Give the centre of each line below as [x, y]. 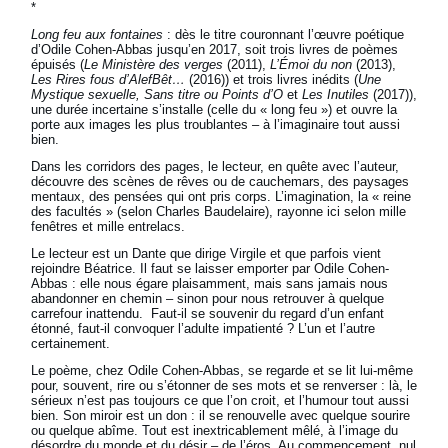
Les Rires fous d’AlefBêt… [108, 80]
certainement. [71, 344]
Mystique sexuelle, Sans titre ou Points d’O [157, 95]
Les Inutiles [336, 95]
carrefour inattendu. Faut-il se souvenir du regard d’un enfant [208, 314]
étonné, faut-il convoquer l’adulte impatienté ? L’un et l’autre [203, 329]
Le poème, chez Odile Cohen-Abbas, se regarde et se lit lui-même [222, 371]
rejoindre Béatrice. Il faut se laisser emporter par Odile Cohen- [210, 269]
